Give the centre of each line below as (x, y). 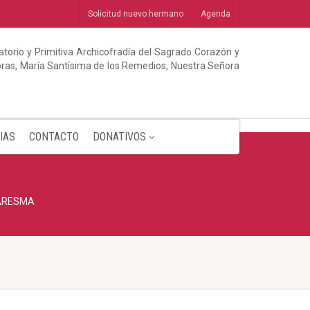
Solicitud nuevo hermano (136, 14)
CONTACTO (54, 137)
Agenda (216, 14)
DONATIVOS (119, 137)
